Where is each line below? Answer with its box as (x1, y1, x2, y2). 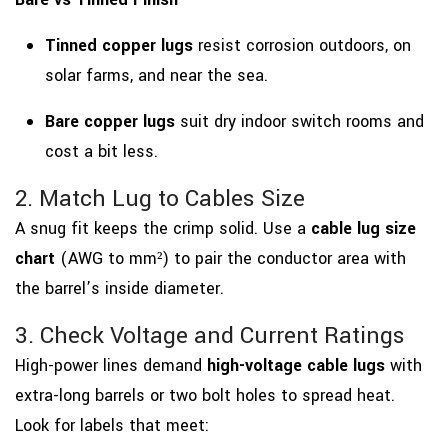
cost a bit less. (45, 140, 158, 164)
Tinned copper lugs (45, 34, 193, 58)
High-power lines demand (15, 354, 207, 378)
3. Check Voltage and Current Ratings (15, 319, 405, 353)
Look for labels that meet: (15, 414, 209, 438)
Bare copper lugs (45, 110, 175, 134)
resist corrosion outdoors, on (193, 34, 411, 58)
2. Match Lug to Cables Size (15, 182, 305, 216)
